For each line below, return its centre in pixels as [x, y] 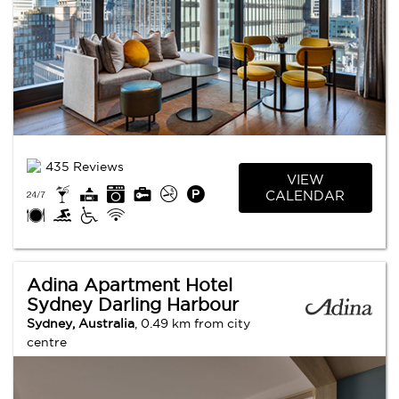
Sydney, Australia [81, 324]
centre [47, 342]
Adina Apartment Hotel [130, 285]
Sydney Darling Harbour [133, 305]
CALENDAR [305, 195]
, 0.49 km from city [192, 324]
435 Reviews [85, 167]
